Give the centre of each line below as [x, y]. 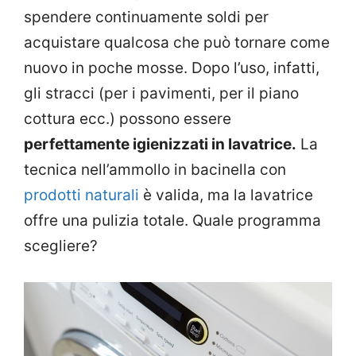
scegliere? [61, 246]
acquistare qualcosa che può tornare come [177, 43]
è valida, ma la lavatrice [226, 195]
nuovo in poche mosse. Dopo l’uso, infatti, [172, 68]
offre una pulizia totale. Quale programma [172, 221]
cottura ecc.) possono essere [128, 119]
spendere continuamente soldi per [146, 17]
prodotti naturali [81, 195]
